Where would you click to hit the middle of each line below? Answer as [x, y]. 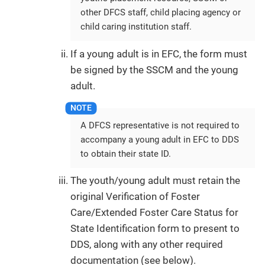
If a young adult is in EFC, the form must [159, 54]
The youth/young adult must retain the [155, 181]
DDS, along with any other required [147, 245]
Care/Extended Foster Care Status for [154, 213]
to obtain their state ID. [126, 153]
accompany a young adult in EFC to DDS [160, 139]
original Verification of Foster [135, 197]
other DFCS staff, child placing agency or [161, 13]
